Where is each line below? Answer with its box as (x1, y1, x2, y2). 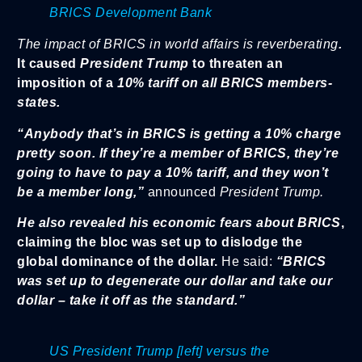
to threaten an (188, 57, 283, 71)
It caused (17, 57, 80, 71)
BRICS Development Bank (49, 6, 212, 20)
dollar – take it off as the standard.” (17, 293, 245, 308)
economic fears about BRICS (152, 216, 341, 230)
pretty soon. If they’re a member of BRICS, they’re (17, 145, 339, 160)
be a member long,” (17, 184, 148, 199)
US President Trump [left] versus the (49, 344, 269, 359)
